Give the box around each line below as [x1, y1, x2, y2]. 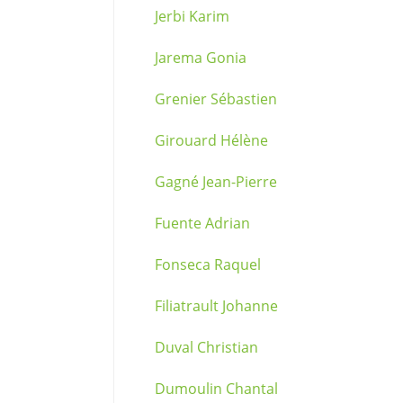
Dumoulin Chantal [155, 379, 278, 399]
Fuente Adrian [155, 213, 250, 233]
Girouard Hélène [155, 130, 268, 150]
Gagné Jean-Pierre [155, 172, 277, 192]
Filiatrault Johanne [155, 296, 278, 316]
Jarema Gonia [155, 48, 246, 67]
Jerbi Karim [155, 6, 229, 26]
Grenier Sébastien [155, 89, 277, 109]
